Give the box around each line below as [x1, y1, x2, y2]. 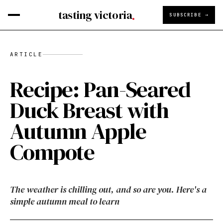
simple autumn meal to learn [10, 195, 119, 208]
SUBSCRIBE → [169, 11, 209, 18]
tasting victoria [58, 7, 132, 22]
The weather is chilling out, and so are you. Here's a [10, 183, 207, 196]
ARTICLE [10, 51, 43, 58]
